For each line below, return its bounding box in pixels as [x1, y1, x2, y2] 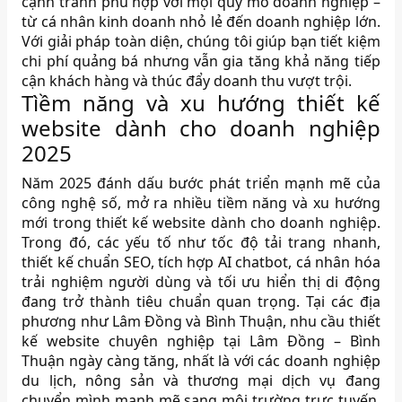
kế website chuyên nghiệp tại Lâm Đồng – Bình [22, 331, 380, 352]
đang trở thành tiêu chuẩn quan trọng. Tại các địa [22, 292, 380, 312]
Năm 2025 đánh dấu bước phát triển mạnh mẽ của [22, 173, 380, 194]
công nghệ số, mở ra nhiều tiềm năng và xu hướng [22, 193, 380, 214]
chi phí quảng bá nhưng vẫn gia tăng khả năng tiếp [22, 51, 380, 72]
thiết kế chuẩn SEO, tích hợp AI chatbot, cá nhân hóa [22, 252, 380, 273]
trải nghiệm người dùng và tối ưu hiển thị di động [22, 272, 380, 293]
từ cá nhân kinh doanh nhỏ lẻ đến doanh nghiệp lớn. [22, 12, 380, 32]
